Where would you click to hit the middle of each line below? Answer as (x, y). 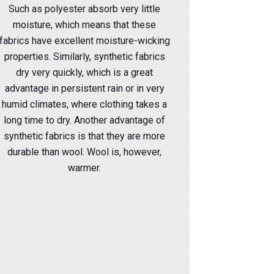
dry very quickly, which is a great (85, 72)
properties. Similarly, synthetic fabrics (84, 56)
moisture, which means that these (85, 24)
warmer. (85, 168)
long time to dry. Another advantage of (85, 120)
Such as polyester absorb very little (85, 9)
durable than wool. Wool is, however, (85, 152)
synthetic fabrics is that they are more (85, 136)
